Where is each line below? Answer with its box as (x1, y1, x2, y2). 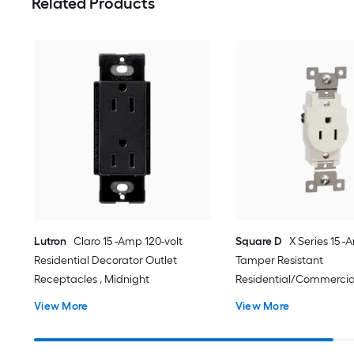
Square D (235, 234, 282, 248)
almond (235, 310, 275, 324)
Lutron (34, 234, 67, 248)
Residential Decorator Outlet (34, 253, 178, 267)
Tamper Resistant (235, 253, 323, 267)
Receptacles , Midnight (34, 272, 150, 286)
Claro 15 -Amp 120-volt (73, 234, 183, 248)
